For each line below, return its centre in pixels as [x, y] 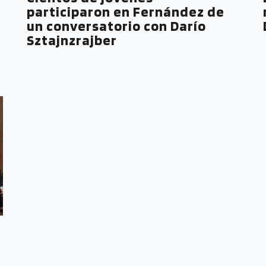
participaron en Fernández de [126, 11]
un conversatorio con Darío [117, 26]
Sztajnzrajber [72, 40]
